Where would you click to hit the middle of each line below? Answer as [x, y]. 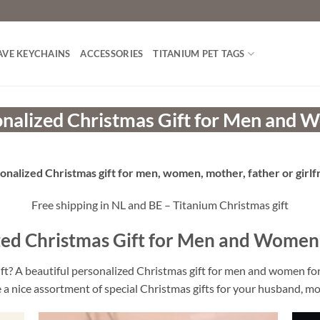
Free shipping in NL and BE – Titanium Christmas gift [160, 205]
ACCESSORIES [112, 54]
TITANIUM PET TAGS [199, 54]
